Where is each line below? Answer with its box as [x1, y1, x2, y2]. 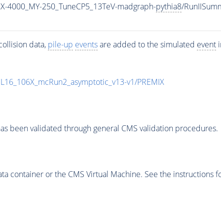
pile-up [47, 39, 73, 50]
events [74, 39, 98, 50]
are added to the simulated [97, 39, 197, 50]
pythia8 [155, 1, 182, 12]
